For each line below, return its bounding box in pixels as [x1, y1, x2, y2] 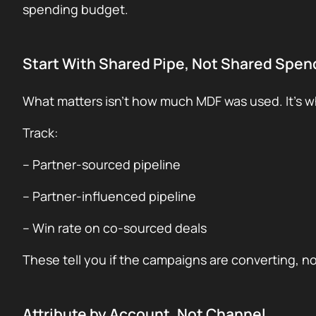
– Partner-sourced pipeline [23, 156, 181, 173]
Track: [23, 124, 58, 141]
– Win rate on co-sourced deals [23, 219, 207, 236]
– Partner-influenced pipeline [23, 188, 196, 205]
